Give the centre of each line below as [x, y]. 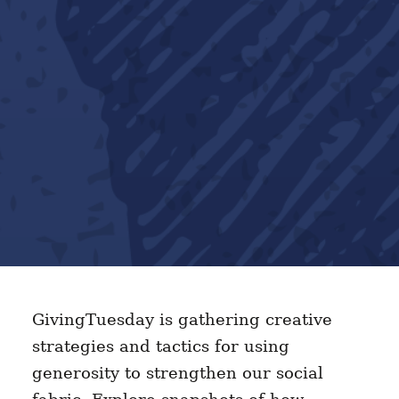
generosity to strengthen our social [177, 372]
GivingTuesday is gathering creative [182, 319]
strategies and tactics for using [160, 346]
